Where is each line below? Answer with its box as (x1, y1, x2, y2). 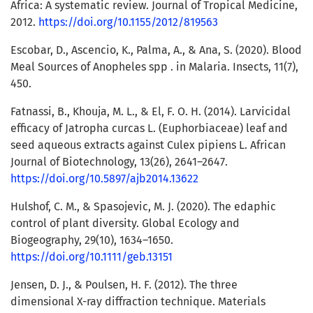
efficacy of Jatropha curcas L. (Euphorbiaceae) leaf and (10, 122, 288, 136)
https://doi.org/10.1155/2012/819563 (38, 15, 218, 29)
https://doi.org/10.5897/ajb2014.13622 (10, 172, 198, 186)
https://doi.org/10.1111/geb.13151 (10, 250, 173, 264)
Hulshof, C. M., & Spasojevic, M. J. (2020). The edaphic (10, 200, 276, 214)
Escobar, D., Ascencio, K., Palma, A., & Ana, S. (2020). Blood (10, 43, 302, 57)
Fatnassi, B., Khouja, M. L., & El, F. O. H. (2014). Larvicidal (10, 105, 291, 119)
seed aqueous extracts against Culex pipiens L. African (10, 138, 286, 152)
